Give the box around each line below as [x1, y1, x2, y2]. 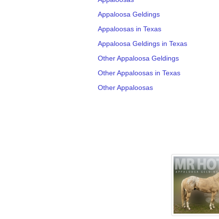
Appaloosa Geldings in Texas [97, 39, 187, 47]
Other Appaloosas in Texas [97, 68, 180, 77]
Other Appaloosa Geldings [97, 54, 179, 62]
